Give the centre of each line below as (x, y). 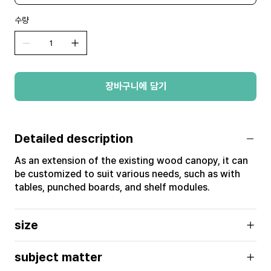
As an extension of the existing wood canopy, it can (131, 161)
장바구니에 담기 (136, 86)
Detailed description (74, 139)
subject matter (58, 257)
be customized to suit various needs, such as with (127, 174)
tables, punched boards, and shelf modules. (112, 187)
